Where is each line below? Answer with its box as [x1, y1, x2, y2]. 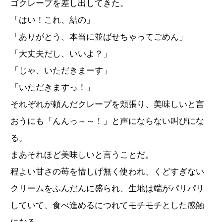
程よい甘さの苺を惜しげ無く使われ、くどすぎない [10, 166, 204, 176]
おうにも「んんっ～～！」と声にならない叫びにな [10, 116, 204, 126]
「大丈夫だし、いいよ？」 [10, 49, 111, 58]
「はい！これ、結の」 [10, 15, 95, 25]
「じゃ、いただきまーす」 [10, 65, 111, 75]
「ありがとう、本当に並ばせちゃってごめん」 [10, 32, 187, 42]
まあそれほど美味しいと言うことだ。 [10, 150, 154, 160]
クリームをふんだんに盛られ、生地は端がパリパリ [10, 183, 204, 193]
